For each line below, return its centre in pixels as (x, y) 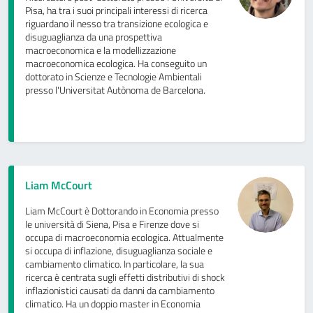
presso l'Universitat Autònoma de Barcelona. (115, 90)
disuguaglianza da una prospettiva (94, 37)
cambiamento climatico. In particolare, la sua (115, 264)
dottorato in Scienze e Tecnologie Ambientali (114, 77)
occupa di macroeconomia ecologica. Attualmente (124, 238)
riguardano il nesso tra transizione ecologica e (117, 24)
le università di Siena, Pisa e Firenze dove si (112, 225)
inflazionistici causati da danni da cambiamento (120, 291)
